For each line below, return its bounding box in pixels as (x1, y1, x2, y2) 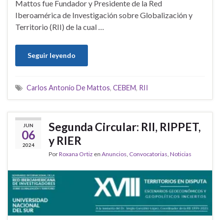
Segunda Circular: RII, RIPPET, (49, 120, 201, 134)
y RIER (49, 134, 82, 148)
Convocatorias (129, 150, 167, 158)
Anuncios (102, 150, 127, 158)
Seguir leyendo (27, 51, 76, 60)
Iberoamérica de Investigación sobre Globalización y (15, 10, 192, 20)
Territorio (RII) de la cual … (15, 22, 104, 32)
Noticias (170, 150, 192, 158)
